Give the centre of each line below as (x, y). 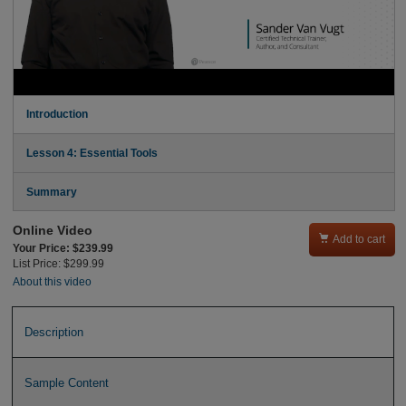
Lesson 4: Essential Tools (92, 153)
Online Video (52, 231)
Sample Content (66, 383)
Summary (51, 192)
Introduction (57, 115)
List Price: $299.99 (58, 263)
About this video (52, 282)
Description (53, 332)
